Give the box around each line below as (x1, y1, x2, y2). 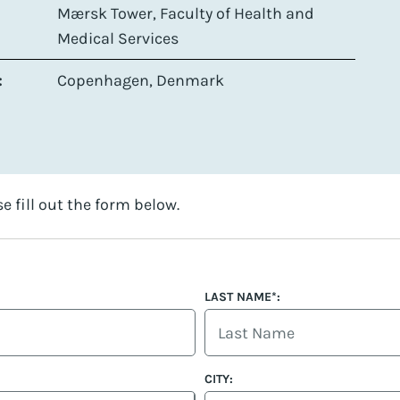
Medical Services (57, 28, 179, 48)
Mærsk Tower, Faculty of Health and (57, 3, 314, 23)
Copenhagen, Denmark (57, 70, 224, 90)
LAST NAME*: (204, 289, 280, 305)
